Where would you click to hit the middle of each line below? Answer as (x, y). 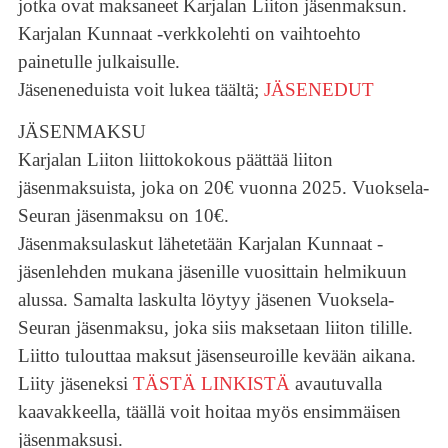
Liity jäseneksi (75, 383)
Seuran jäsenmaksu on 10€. (123, 215)
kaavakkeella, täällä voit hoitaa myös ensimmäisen (209, 411)
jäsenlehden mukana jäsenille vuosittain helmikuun (212, 271)
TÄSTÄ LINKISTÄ (211, 383)
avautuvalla (335, 383)
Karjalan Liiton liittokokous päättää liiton (175, 159)
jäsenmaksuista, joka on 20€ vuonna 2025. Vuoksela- (223, 187)
